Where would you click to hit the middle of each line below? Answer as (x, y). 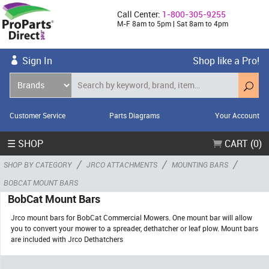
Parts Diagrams (134, 115)
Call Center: (140, 14)
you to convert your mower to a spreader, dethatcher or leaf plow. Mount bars (134, 228)
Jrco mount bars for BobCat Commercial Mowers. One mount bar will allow (131, 217)
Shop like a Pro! (226, 60)
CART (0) (242, 143)
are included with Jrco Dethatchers (67, 239)
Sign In (37, 60)
